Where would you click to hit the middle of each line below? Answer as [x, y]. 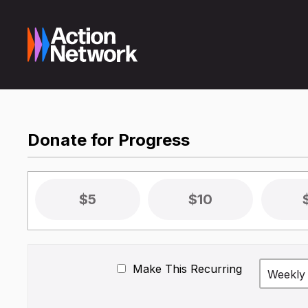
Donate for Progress [109, 140]
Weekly [287, 274]
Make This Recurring [186, 268]
